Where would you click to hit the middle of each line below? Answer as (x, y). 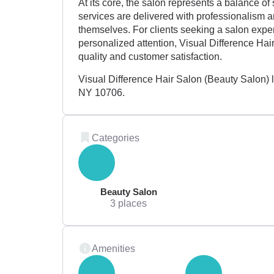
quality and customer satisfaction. (150, 57)
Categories (116, 137)
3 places (129, 203)
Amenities (113, 248)
